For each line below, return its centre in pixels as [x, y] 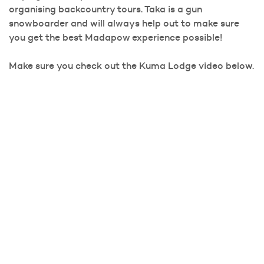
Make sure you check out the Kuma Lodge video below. [131, 66]
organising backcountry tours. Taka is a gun [105, 9]
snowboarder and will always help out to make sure [124, 23]
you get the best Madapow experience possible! [115, 37]
